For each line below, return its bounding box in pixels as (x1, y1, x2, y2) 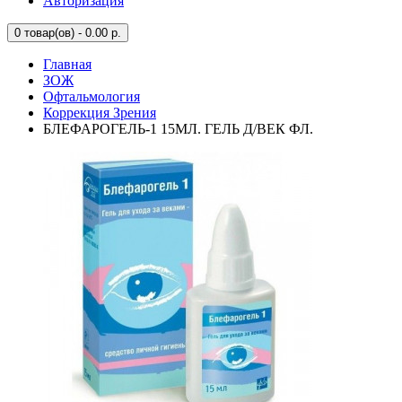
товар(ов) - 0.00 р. (21, 26, 121, 39)
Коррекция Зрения (43, 105, 156, 120)
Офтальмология (43, 89, 140, 104)
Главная (43, 57, 92, 72)
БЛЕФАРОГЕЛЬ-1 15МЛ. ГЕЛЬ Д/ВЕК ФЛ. (43, 121, 313, 136)
